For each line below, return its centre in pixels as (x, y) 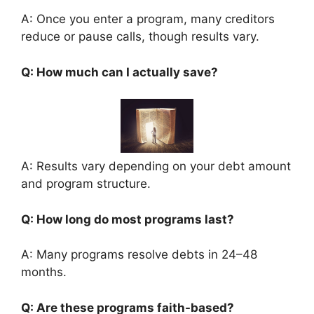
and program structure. (86, 184)
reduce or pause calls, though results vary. (140, 37)
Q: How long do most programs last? (129, 219)
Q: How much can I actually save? (121, 72)
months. (44, 272)
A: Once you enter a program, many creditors (148, 19)
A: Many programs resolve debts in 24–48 (139, 255)
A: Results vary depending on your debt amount (156, 166)
